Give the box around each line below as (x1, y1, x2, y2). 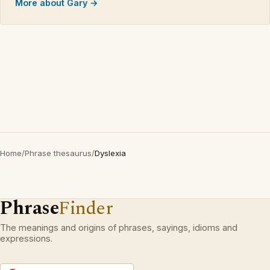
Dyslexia (95, 148, 126, 158)
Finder (58, 194, 113, 222)
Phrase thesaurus (25, 148, 92, 158)
